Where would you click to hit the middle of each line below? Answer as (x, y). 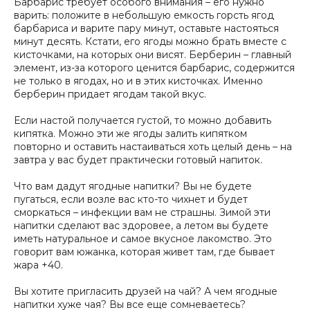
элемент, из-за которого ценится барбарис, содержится (154, 67)
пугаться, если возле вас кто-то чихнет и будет (131, 199)
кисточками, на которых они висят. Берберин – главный (153, 54)
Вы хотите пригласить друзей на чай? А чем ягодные (146, 291)
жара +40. (38, 265)
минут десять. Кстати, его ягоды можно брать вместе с (150, 41)
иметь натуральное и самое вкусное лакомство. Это (143, 238)
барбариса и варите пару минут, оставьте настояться (146, 28)
